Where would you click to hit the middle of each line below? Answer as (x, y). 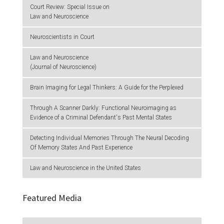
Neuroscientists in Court (62, 37)
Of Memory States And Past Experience (81, 147)
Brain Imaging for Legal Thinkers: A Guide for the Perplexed (107, 87)
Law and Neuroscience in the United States (85, 168)
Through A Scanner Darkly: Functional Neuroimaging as (103, 108)
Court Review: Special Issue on (70, 7)
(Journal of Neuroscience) (63, 67)
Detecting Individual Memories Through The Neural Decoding (109, 138)
